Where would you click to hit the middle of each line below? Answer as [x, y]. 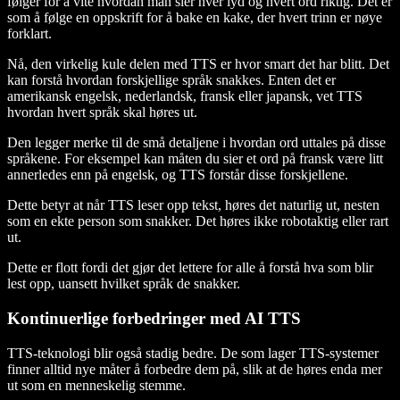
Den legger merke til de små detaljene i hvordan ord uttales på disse [196, 143]
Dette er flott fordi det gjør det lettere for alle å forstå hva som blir [190, 268]
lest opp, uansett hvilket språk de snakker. [124, 284]
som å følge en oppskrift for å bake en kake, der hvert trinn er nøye [195, 18]
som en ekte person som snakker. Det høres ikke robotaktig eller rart [198, 221]
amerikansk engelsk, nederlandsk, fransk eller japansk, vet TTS [185, 96]
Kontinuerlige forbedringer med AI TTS [154, 319]
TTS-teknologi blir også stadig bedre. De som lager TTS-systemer [193, 353]
